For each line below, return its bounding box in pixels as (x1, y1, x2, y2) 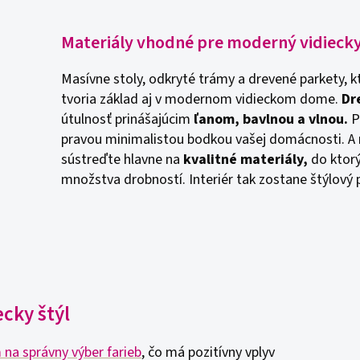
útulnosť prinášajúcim (61, 109, 191, 129)
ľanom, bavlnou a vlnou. (190, 109, 349, 129)
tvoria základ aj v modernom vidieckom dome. (61, 89, 342, 109)
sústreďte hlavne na (61, 149, 184, 170)
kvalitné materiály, (183, 149, 309, 170)
